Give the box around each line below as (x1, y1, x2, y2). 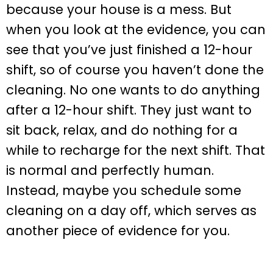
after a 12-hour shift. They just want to (6, 101, 252, 119)
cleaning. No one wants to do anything (6, 80, 260, 99)
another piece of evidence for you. (6, 221, 230, 239)
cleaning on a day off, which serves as (6, 201, 257, 219)
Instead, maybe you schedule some (6, 181, 241, 199)
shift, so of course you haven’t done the (6, 60, 264, 79)
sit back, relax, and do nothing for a (6, 121, 238, 139)
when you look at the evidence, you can (6, 20, 266, 38)
